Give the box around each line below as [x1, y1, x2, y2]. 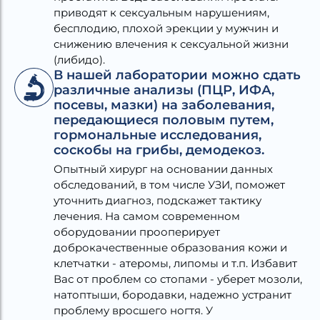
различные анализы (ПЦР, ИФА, [54, 81, 274, 98]
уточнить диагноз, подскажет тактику [54, 193, 261, 207]
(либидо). [54, 52, 105, 66]
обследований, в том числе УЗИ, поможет [54, 177, 285, 191]
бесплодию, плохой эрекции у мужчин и [54, 21, 279, 35]
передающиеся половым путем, [54, 111, 274, 128]
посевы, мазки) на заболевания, [54, 96, 274, 113]
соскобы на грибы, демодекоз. [54, 141, 264, 158]
